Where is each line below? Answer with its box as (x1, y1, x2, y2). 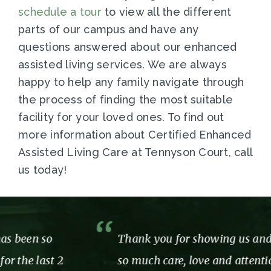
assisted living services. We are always (18, 58, 227, 71)
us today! (18, 163, 67, 177)
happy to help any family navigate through (18, 76, 244, 89)
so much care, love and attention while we (27, 253, 239, 268)
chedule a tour (24, 5, 102, 19)
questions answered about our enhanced (18, 41, 237, 54)
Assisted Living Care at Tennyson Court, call (18, 146, 252, 159)
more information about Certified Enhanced (18, 128, 252, 142)
